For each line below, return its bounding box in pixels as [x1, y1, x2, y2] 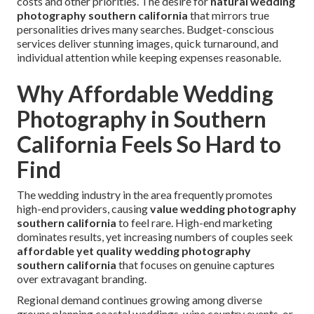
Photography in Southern [17, 105, 266, 133]
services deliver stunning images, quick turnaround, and [17, 36, 278, 50]
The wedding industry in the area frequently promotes [17, 188, 273, 202]
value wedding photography [150, 202, 296, 216]
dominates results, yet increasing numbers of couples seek [17, 230, 293, 244]
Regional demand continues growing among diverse [17, 293, 262, 307]
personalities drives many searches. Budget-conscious [17, 22, 274, 36]
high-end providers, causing [17, 202, 150, 216]
